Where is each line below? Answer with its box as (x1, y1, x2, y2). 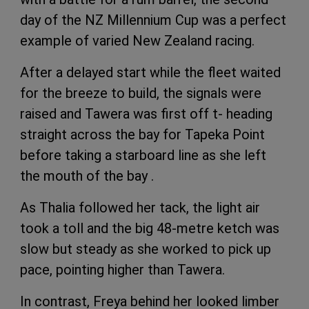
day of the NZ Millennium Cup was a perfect (20, 11, 286, 28)
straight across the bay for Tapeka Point (20, 126, 265, 143)
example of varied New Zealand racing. (20, 32, 255, 49)
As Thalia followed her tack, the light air (20, 199, 260, 216)
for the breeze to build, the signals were (20, 84, 261, 101)
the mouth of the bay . (20, 167, 154, 184)
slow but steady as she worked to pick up (20, 240, 271, 257)
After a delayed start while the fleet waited (20, 63, 281, 81)
